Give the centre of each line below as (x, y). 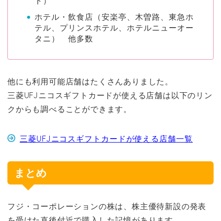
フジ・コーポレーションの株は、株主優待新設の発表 (107, 206)
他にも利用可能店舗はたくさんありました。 (90, 82)
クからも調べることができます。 (70, 109)
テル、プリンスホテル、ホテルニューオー (114, 28)
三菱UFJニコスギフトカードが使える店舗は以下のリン (110, 95)
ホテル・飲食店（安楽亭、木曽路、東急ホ (114, 17)
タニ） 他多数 (64, 39)
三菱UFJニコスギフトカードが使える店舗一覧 (106, 139)
